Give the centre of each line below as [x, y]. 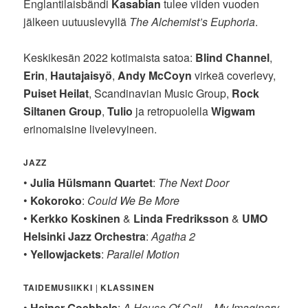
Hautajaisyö [81, 75]
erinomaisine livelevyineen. [90, 129]
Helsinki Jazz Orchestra [85, 236]
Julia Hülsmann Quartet [92, 182]
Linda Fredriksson [181, 218]
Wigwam [233, 111]
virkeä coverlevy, [234, 75]
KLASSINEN [128, 287]
